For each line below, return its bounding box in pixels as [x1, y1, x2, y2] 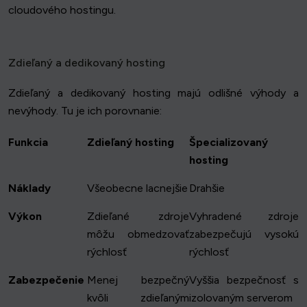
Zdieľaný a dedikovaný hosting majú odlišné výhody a [8, 86, 299, 100]
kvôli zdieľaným [87, 291, 189, 305]
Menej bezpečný [87, 273, 189, 287]
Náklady [8, 182, 51, 195]
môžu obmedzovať [87, 228, 189, 241]
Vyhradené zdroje [189, 210, 299, 223]
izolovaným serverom [189, 291, 293, 305]
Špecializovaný [189, 136, 268, 149]
